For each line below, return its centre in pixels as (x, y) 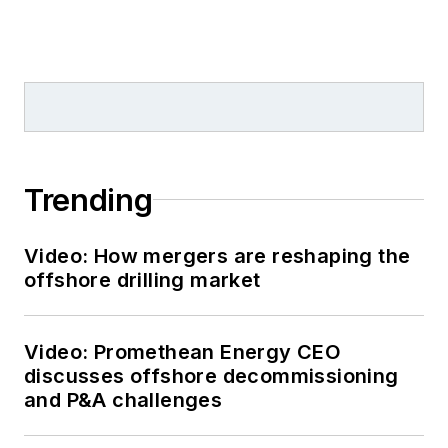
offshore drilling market (142, 279)
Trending (88, 199)
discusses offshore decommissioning (211, 375)
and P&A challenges (123, 399)
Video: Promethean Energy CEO (183, 351)
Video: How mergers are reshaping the (217, 255)
